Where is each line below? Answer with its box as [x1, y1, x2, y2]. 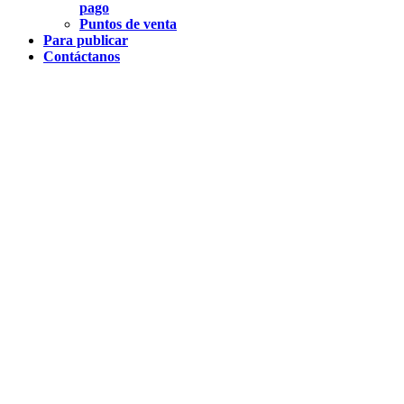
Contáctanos [43, 48, 120, 64]
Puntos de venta [79, 15, 177, 32]
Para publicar [43, 32, 128, 48]
